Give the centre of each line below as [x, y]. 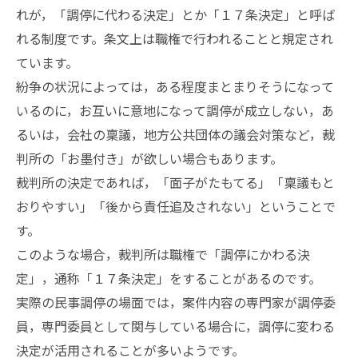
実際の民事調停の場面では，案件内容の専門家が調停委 [176, 302]
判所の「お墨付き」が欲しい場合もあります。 [149, 158]
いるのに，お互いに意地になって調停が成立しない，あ [175, 110]
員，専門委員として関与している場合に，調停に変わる [175, 326]
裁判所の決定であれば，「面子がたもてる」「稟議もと [175, 182]
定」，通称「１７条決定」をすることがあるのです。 [169, 278]
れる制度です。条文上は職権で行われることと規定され [175, 38]
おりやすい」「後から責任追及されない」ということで [176, 206]
